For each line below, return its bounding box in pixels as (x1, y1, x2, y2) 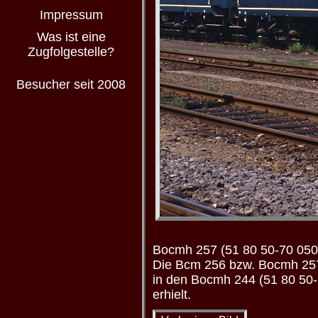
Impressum (39, 8, 103, 22)
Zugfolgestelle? (28, 45, 114, 59)
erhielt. (152, 287, 191, 302)
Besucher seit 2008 (16, 77, 126, 92)
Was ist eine (36, 30, 106, 44)
